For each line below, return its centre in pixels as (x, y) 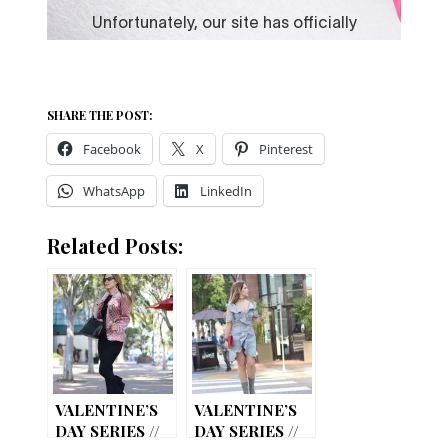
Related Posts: (115, 246)
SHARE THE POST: (100, 115)
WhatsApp (114, 191)
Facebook (112, 149)
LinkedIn (226, 191)
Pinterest (286, 149)
